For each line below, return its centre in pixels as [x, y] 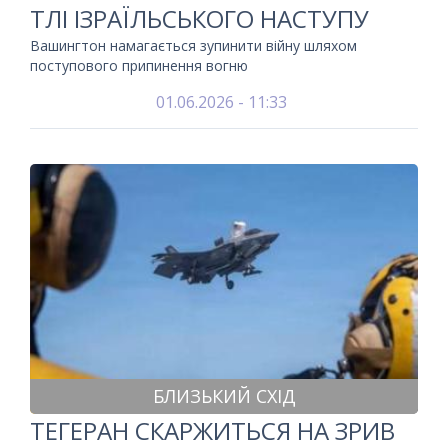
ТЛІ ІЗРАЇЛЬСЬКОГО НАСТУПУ [199, 18]
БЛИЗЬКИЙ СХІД [224, 396]
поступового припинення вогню [139, 65]
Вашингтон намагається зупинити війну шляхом [193, 45]
